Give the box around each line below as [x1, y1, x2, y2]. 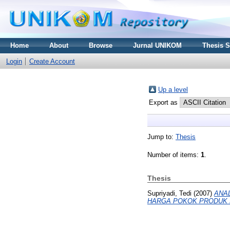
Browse [89, 42, 112, 49]
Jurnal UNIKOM [133, 42, 182, 49]
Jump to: [147, 133, 176, 141]
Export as [149, 99, 180, 106]
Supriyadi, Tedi [147, 189, 191, 197]
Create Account [29, 57, 75, 65]
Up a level [158, 86, 188, 93]
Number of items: [147, 151, 201, 159]
